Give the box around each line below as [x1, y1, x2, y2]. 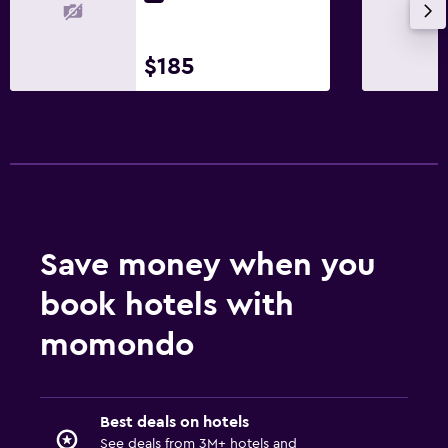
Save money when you [40, 248, 376, 281]
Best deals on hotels [100, 413, 249, 430]
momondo [40, 328, 194, 361]
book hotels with [40, 288, 294, 321]
